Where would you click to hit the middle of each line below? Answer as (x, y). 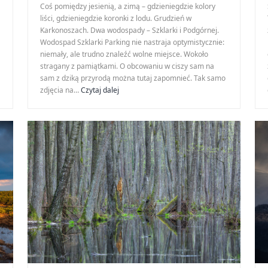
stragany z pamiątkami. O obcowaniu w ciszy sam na (127, 66)
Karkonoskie (139, 90)
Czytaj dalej (100, 90)
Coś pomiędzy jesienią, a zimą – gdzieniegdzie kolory (128, 7)
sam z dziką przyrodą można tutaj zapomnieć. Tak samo (133, 78)
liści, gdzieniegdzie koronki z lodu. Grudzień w (116, 19)
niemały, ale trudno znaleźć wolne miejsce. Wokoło (124, 54)
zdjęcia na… (60, 90)
